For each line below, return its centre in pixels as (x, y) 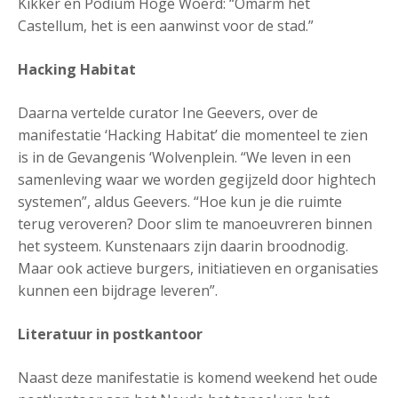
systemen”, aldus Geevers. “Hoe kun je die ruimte (180, 202)
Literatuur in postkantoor (110, 334)
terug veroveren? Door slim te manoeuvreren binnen (195, 224)
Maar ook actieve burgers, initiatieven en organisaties (198, 268)
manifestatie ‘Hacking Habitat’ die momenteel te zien (193, 135)
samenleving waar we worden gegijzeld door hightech (197, 179)
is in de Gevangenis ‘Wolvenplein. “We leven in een (184, 157)
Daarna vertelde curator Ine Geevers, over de (168, 113)
